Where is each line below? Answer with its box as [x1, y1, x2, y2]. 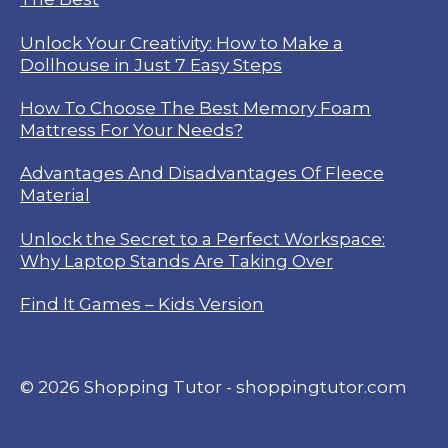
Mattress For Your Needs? [20, 118, 243, 140]
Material [20, 184, 90, 206]
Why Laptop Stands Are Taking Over [20, 249, 333, 271]
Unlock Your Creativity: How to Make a [20, 31, 343, 53]
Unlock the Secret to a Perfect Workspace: [20, 227, 385, 249]
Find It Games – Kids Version [20, 293, 264, 315]
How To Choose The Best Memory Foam [20, 96, 371, 118]
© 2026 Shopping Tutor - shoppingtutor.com [20, 376, 407, 398]
